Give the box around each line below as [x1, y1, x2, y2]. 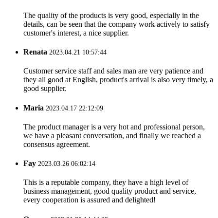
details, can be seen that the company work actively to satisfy [23, 19, 210, 28]
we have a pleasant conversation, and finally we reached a [23, 131, 201, 140]
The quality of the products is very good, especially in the [23, 11, 199, 19]
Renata [23, 48, 47, 56]
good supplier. [23, 84, 67, 93]
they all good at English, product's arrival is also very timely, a [23, 75, 213, 84]
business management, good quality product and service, [23, 187, 196, 196]
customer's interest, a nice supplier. [23, 28, 129, 37]
